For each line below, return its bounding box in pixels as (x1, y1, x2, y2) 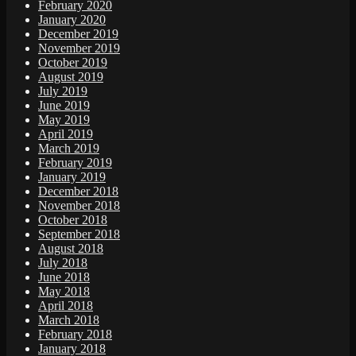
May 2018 (38, 284, 90, 299)
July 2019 (38, 84, 87, 99)
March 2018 (38, 313, 99, 327)
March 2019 (38, 141, 99, 156)
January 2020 (38, 13, 106, 27)
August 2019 (38, 70, 103, 84)
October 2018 (38, 213, 107, 227)
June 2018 (38, 270, 90, 284)
